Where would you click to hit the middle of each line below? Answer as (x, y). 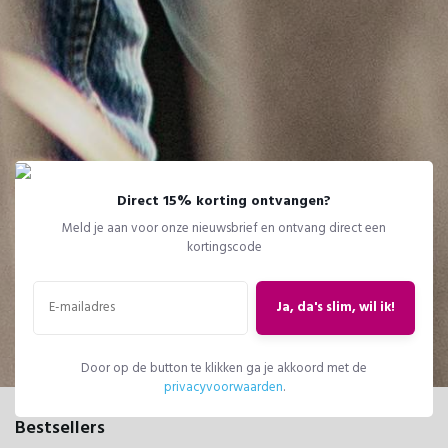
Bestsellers (60, 428)
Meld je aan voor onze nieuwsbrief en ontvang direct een (224, 228)
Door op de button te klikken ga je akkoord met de (224, 368)
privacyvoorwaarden (223, 387)
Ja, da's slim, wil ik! (335, 307)
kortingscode (224, 247)
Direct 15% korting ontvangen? (224, 201)
